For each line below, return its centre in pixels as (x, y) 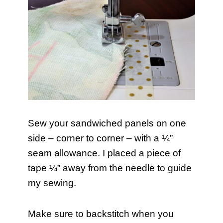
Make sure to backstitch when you (101, 214)
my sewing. (52, 183)
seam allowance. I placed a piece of (104, 153)
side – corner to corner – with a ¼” (100, 138)
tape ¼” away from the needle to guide (110, 168)
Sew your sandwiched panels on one (107, 123)
